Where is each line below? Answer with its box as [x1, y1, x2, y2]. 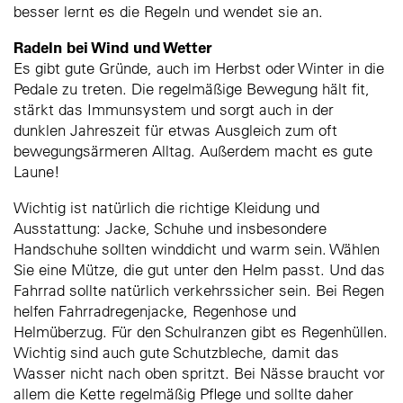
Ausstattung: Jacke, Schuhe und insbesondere [13, 218, 327, 237]
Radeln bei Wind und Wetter [13, 36, 212, 57]
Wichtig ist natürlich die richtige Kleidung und [13, 197, 319, 217]
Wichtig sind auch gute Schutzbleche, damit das [13, 342, 339, 362]
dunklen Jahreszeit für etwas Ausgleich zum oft [13, 120, 337, 139]
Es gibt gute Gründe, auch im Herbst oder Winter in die [13, 58, 384, 77]
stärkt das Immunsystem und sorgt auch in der [13, 99, 334, 119]
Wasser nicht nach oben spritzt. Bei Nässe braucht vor [13, 363, 385, 382]
